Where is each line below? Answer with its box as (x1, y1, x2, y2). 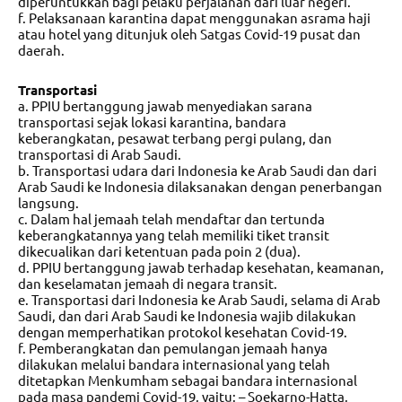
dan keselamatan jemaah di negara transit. (18, 275, 277, 293)
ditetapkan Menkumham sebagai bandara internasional (18, 371, 357, 389)
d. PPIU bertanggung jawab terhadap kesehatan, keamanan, (18, 258, 384, 276)
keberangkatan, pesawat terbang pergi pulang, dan (18, 129, 332, 147)
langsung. (18, 194, 79, 212)
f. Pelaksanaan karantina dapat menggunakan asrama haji (18, 9, 371, 27)
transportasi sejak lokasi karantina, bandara (18, 113, 286, 131)
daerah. (18, 41, 65, 59)
